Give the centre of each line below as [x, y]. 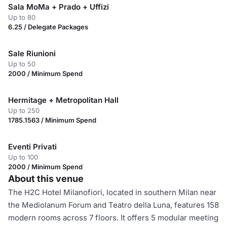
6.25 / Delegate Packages [48, 27]
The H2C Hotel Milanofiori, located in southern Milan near [112, 192]
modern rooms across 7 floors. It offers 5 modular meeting [113, 218]
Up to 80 [22, 17]
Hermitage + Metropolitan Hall [63, 100]
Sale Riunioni [32, 53]
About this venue [46, 179]
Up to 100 [23, 157]
